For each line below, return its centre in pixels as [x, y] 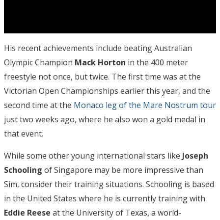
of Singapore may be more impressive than [123, 170]
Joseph [194, 155]
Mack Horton [100, 62]
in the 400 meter [157, 62]
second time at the [39, 105]
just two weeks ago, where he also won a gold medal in [105, 119]
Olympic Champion [39, 62]
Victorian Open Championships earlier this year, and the [107, 91]
